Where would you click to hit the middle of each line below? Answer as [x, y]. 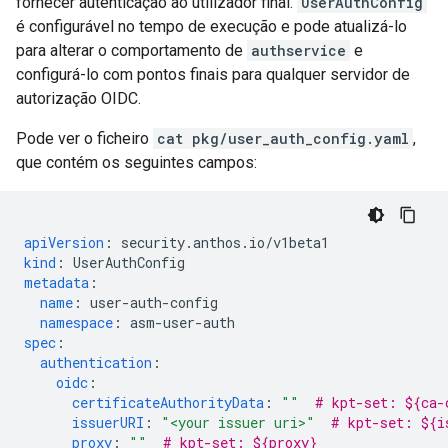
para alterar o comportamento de [131, 51]
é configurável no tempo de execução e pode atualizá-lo [211, 27]
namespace [76, 323]
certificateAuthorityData [168, 403]
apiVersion [64, 243]
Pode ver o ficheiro [84, 139]
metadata [56, 283]
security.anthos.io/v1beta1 [225, 243]
